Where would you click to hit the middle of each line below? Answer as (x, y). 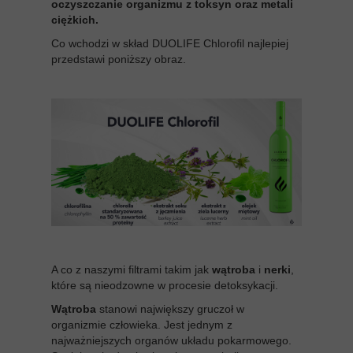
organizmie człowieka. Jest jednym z (142, 324)
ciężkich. (75, 20)
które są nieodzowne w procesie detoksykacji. (166, 285)
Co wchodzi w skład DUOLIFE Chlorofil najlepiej (170, 43)
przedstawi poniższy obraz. (119, 59)
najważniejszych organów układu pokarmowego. (171, 340)
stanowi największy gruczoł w (172, 308)
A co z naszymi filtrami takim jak (132, 269)
